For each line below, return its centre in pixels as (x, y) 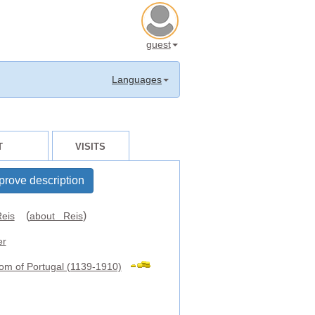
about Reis (56, 216)
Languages (137, 79)
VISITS (91, 146)
